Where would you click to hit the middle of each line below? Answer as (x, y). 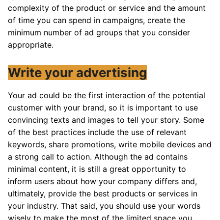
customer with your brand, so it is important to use (103, 107)
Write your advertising (77, 72)
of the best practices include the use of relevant (97, 132)
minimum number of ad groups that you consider (99, 32)
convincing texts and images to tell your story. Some (106, 120)
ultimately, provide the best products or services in (103, 193)
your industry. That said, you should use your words (104, 206)
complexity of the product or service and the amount (107, 8)
